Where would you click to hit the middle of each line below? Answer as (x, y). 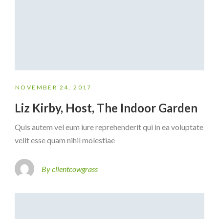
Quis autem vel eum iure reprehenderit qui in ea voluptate (109, 127)
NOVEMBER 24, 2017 (54, 88)
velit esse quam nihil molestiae (65, 140)
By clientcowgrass (70, 169)
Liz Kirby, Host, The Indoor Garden (106, 108)
